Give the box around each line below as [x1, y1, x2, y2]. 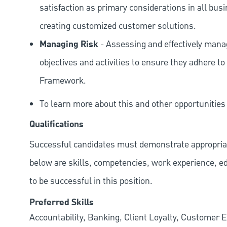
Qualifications [29, 118, 84, 132]
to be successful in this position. [29, 175, 153, 188]
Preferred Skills [29, 196, 94, 210]
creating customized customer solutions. [40, 20, 196, 33]
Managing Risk [40, 37, 98, 52]
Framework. [40, 74, 86, 88]
